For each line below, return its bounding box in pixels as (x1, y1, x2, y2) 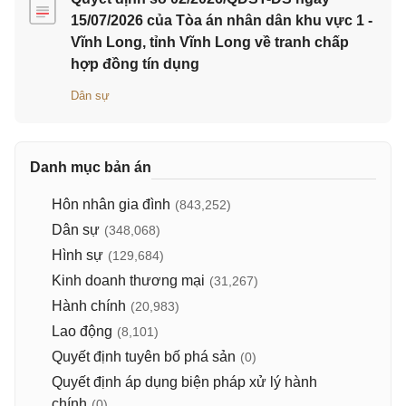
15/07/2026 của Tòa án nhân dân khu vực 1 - (71, 13, 372, 28)
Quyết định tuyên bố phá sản (52, 349, 236, 364)
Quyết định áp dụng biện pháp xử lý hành (52, 374, 317, 390)
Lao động (52, 324, 112, 339)
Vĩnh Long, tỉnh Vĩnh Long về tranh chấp (71, 34, 349, 50)
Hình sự (52, 247, 103, 263)
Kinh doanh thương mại (52, 273, 205, 288)
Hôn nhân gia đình (52, 197, 170, 212)
